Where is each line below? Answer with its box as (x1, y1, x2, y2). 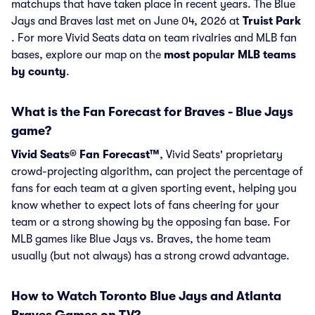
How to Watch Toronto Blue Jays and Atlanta (11, 289, 281, 303)
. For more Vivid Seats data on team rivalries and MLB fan (11, 32, 297, 44)
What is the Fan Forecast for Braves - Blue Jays (11, 105, 293, 119)
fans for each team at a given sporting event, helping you (11, 182, 297, 195)
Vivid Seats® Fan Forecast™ (11, 148, 160, 161)
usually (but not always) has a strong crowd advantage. (11, 250, 290, 262)
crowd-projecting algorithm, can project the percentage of (11, 165, 303, 178)
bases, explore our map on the (11, 49, 164, 61)
